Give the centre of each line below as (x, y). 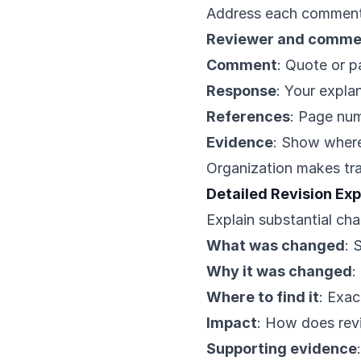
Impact (232, 323)
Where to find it (263, 297)
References (248, 116)
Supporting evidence (282, 349)
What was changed (276, 245)
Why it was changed (279, 271)
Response (241, 91)
